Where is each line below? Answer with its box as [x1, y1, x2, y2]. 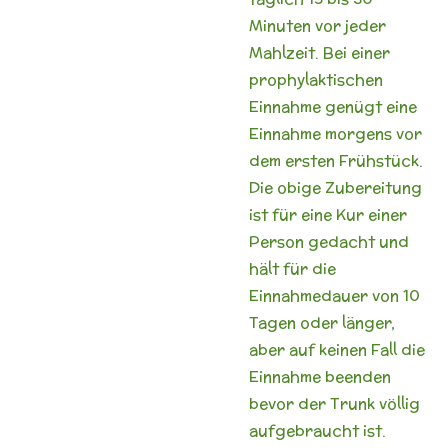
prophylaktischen [249, 68, 383, 90]
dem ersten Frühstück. [249, 149, 423, 171]
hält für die [249, 257, 336, 279]
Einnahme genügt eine [249, 95, 417, 117]
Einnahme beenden [249, 365, 391, 387]
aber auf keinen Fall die [249, 338, 425, 360]
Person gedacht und [249, 230, 409, 252]
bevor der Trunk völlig [249, 392, 420, 414]
